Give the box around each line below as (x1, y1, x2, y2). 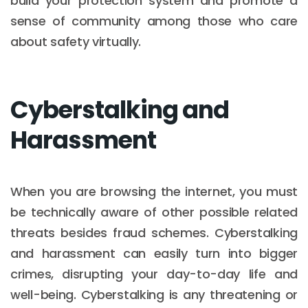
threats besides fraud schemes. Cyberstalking (10, 223, 298, 241)
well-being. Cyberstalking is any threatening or (10, 285, 298, 303)
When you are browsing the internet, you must (10, 182, 298, 200)
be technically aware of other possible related (10, 203, 298, 221)
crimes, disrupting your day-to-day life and (10, 265, 298, 283)
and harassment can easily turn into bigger (10, 244, 298, 262)
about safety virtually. (10, 32, 142, 50)
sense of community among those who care (10, 12, 298, 30)
